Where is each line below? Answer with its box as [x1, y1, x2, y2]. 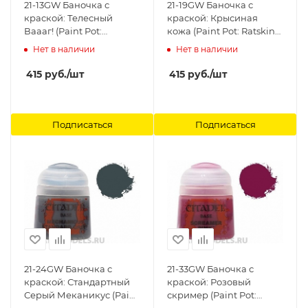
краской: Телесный [24, 12, 113, 23]
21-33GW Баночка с [167, 263, 254, 275]
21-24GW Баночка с [24, 263, 112, 275]
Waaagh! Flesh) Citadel [24, 38, 127, 49]
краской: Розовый [167, 276, 251, 288]
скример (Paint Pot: [167, 289, 256, 301]
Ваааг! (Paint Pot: [24, 25, 102, 36]
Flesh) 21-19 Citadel [167, 38, 251, 49]
